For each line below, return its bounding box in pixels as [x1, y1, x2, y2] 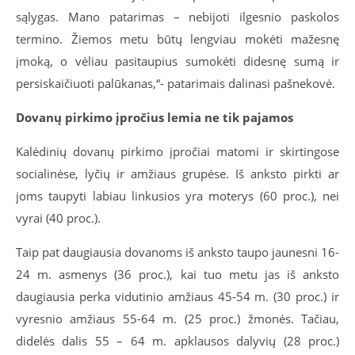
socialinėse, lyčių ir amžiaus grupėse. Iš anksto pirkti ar [16, 166, 339, 181]
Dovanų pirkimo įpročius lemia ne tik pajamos [16, 109, 293, 125]
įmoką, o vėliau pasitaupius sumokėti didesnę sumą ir [16, 53, 339, 69]
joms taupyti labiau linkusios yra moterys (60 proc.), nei [16, 188, 339, 204]
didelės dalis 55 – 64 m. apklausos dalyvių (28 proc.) [16, 333, 339, 349]
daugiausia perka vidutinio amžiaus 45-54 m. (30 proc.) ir [16, 288, 339, 304]
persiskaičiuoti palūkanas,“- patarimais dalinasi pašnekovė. [16, 75, 335, 91]
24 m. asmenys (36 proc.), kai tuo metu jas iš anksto [16, 266, 339, 282]
